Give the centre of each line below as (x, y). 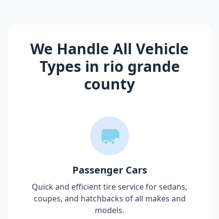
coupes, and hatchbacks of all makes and (109, 199)
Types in (71, 66)
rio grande (141, 66)
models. (109, 210)
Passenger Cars (109, 170)
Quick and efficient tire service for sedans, (109, 187)
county (109, 84)
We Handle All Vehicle (109, 49)
